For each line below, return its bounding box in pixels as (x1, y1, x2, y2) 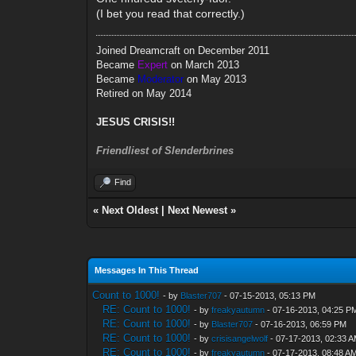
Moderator (137, 73, 184, 85)
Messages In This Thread (95, 265, 199, 275)
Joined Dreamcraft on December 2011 (96, 44, 270, 56)
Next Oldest (102, 204, 159, 216)
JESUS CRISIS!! (96, 116, 176, 128)
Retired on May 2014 (96, 87, 192, 99)
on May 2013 (184, 73, 247, 85)
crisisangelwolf (211, 334, 269, 343)
